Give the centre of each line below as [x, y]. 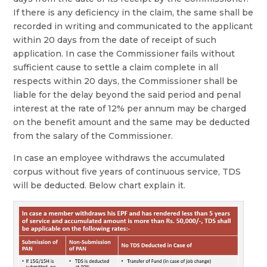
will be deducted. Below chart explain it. [100, 185]
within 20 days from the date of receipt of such [115, 40]
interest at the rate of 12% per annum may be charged [130, 108]
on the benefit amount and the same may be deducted [132, 122]
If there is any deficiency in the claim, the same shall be [133, 12]
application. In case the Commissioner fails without [124, 53]
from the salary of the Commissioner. [93, 136]
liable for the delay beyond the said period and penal [127, 94]
